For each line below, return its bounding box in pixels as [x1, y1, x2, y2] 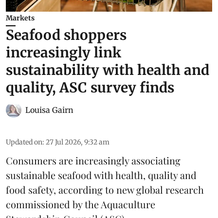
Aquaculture [101, 198, 155, 211]
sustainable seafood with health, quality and [6, 168, 197, 182]
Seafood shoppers [6, 26, 127, 44]
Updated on [6, 138, 42, 147]
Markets [6, 14, 35, 23]
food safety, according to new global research [6, 183, 204, 197]
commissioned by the [6, 198, 101, 211]
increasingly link [6, 44, 121, 62]
